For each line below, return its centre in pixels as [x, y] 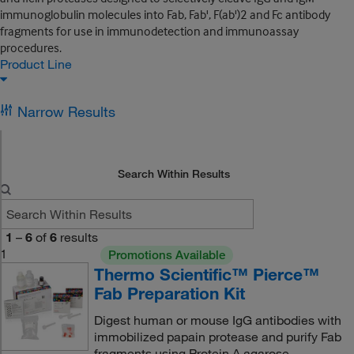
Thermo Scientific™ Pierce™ [206, 274]
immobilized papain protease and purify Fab [217, 337]
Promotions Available [166, 255]
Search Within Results [174, 174]
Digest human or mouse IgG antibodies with [217, 320]
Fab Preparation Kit [169, 293]
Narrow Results [66, 111]
